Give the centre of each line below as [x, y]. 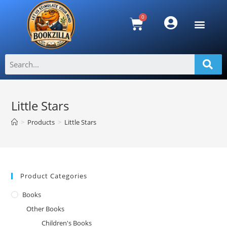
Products [41, 122]
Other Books [46, 209]
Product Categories [54, 176]
